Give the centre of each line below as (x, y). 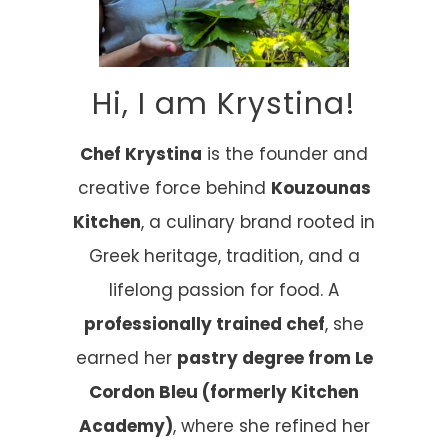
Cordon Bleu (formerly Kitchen (224, 391)
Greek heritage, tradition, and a (224, 255)
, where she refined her (271, 425)
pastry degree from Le (274, 357)
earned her (126, 357)
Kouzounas (320, 187)
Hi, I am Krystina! (224, 103)
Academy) (125, 425)
